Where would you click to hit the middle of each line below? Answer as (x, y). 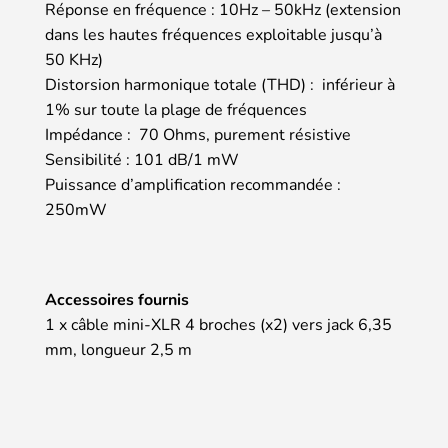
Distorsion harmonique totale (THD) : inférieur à (220, 85)
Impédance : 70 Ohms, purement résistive (198, 135)
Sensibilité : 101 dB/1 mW (142, 160)
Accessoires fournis (117, 300)
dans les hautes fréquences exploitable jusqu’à (213, 35)
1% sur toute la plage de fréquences (176, 110)
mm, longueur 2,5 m (118, 350)
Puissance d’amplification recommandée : (193, 185)
